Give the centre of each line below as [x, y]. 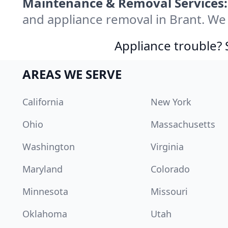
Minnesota [45, 192]
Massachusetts [183, 124]
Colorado [170, 169]
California [43, 102]
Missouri [169, 192]
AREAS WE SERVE [72, 74]
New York [171, 102]
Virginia [167, 147]
